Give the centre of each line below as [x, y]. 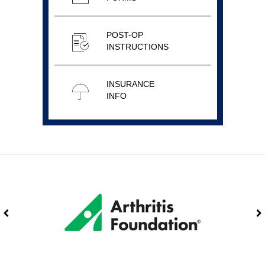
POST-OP [125, 35]
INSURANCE [130, 84]
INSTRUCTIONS [137, 46]
